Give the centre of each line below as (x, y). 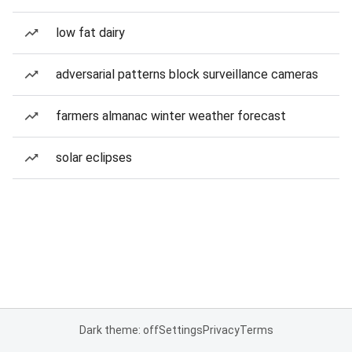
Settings (180, 330)
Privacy (221, 330)
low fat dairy (90, 33)
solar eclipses (94, 158)
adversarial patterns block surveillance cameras (187, 74)
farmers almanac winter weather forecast (171, 116)
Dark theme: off (119, 330)
